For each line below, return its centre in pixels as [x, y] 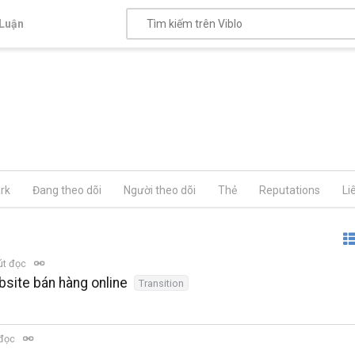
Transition [161, 283]
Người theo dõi [160, 190]
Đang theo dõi [67, 190]
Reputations [290, 190]
